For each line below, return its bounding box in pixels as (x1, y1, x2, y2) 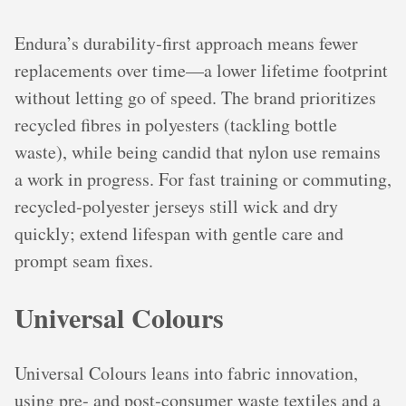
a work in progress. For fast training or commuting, (14, 166, 391, 191)
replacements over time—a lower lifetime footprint (14, 57, 388, 82)
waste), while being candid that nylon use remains (14, 139, 381, 164)
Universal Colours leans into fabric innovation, (14, 361, 358, 386)
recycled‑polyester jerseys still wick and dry (14, 193, 338, 218)
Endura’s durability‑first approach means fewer (14, 30, 358, 55)
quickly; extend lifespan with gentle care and (14, 220, 343, 246)
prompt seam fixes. (14, 247, 153, 273)
